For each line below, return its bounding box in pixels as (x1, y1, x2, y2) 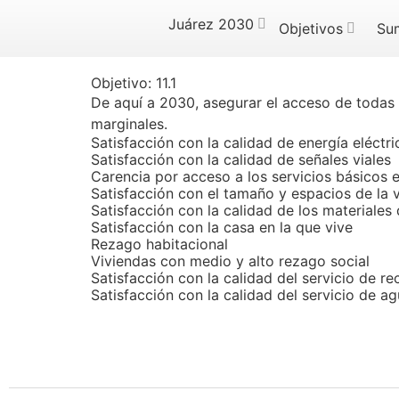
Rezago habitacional (91, 235, 228, 253)
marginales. (91, 115, 167, 133)
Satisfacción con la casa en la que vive (91, 218, 353, 236)
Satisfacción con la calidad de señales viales (91, 151, 391, 168)
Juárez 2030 (168, 15, 255, 33)
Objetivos (279, 20, 344, 37)
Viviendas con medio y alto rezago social (91, 252, 370, 270)
